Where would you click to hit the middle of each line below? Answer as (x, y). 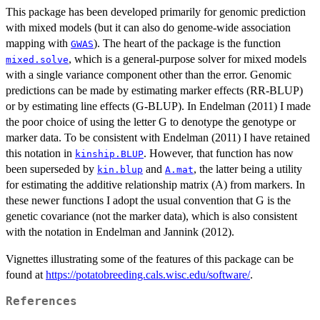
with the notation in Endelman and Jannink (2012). (120, 232)
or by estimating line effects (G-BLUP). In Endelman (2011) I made (158, 106)
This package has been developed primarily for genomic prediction (156, 12)
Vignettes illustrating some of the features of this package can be (150, 259)
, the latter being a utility (248, 169)
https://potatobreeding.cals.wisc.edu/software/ (148, 275)
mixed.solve (37, 60)
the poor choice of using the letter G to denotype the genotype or (151, 122)
